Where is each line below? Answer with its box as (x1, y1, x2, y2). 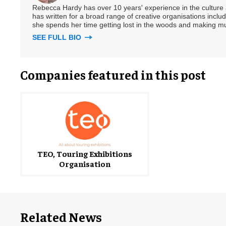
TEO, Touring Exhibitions (37, 148, 132, 159)
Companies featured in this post (20, 67, 206, 83)
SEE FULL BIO (32, 33, 83, 42)
